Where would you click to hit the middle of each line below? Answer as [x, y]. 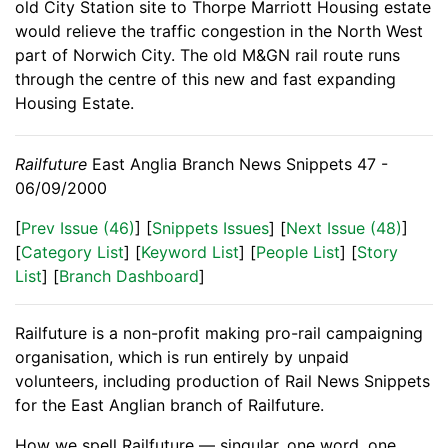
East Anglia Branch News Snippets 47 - [237, 164]
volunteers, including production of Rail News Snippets [222, 381]
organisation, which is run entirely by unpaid [182, 357]
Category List [72, 252]
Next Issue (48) [344, 228]
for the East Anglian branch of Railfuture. [169, 405]
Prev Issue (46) [78, 228]
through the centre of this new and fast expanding [205, 79]
